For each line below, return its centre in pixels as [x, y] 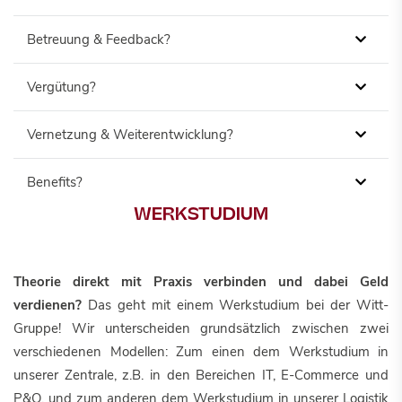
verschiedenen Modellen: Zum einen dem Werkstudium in [201, 352]
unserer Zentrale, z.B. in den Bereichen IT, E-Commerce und [201, 375]
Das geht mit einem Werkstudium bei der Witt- [235, 305]
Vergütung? [61, 87]
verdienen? [48, 305]
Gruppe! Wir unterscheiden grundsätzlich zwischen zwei [201, 328]
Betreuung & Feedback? [99, 39]
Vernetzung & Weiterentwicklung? [130, 135]
